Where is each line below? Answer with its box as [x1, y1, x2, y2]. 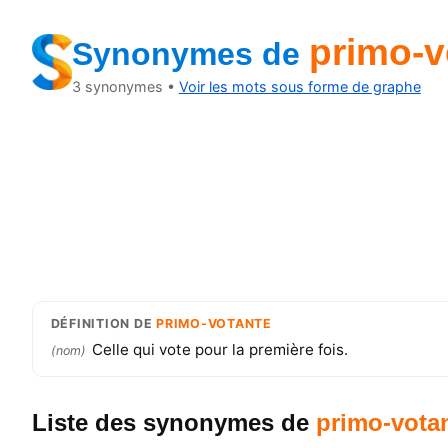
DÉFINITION [50, 316, 131, 332]
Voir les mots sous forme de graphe [178, 78, 421, 95]
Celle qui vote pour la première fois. [91, 340, 348, 360]
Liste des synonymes [32, 408, 281, 436]
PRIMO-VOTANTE [156, 316, 272, 332]
